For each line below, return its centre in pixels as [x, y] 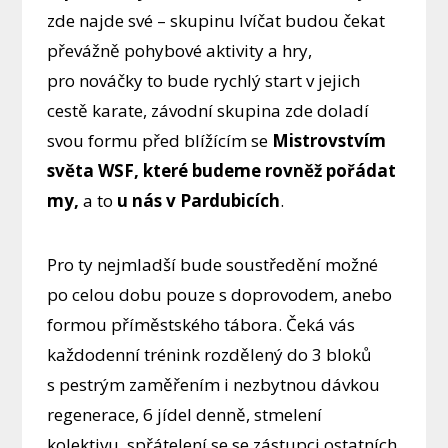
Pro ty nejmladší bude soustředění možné [213, 265]
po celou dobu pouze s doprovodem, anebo [220, 295]
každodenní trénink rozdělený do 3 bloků [209, 355]
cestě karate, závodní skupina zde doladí [208, 111]
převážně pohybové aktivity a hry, [180, 51]
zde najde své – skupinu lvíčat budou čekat [216, 21]
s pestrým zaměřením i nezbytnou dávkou [214, 385]
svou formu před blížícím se [160, 141]
